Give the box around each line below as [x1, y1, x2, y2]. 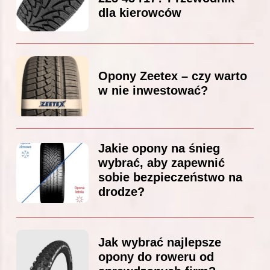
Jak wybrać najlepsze [98, 235, 221, 249]
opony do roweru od [98, 250, 214, 263]
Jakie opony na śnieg [98, 141, 220, 155]
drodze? [98, 184, 145, 198]
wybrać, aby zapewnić [98, 155, 225, 169]
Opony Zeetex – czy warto [98, 69, 247, 83]
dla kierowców [98, 5, 181, 19]
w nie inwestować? [98, 83, 208, 97]
